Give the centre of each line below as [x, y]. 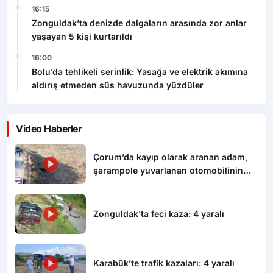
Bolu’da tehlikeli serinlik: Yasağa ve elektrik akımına [140, 71]
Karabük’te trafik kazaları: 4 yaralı [164, 263]
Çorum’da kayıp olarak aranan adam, [171, 157]
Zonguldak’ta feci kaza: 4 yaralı [159, 213]
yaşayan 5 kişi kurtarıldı [82, 36]
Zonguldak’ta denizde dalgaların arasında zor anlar [139, 23]
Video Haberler [49, 128]
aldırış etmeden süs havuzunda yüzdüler [118, 85]
